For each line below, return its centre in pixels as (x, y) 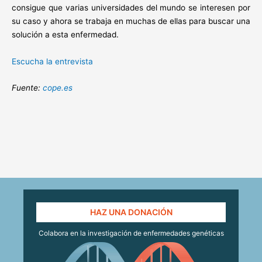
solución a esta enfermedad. (65, 35)
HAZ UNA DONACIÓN (131, 212)
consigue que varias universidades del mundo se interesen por (131, 8)
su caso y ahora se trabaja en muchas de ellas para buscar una (131, 21)
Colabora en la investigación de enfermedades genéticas (131, 233)
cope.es (58, 88)
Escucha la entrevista (52, 62)
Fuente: (27, 88)
